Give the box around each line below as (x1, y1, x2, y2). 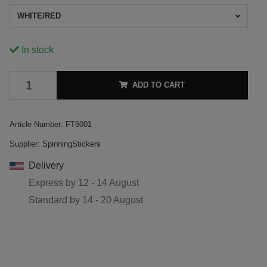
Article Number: (9, 119, 63, 129)
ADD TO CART (132, 80, 185, 89)
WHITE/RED (17, 11, 61, 20)
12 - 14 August (77, 177, 139, 188)
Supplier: (9, 139, 40, 148)
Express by (28, 177, 78, 188)
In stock (18, 44, 54, 55)
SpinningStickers (42, 139, 101, 148)
